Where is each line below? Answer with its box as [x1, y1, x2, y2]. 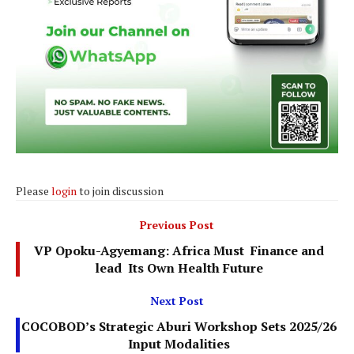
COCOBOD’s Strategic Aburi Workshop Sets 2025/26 [21, 318, 337, 336]
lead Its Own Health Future [95, 259, 263, 277]
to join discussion [77, 183, 164, 199]
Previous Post [140, 217, 214, 233]
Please [16, 183, 51, 199]
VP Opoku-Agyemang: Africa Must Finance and [34, 242, 324, 260]
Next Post [150, 293, 204, 309]
